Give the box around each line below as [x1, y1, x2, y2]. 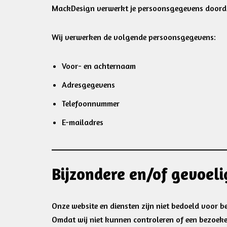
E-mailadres [62, 117, 103, 127]
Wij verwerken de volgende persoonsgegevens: [52, 32, 216, 42]
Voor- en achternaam [62, 61, 136, 71]
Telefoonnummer [62, 98, 120, 108]
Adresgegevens [62, 80, 115, 90]
